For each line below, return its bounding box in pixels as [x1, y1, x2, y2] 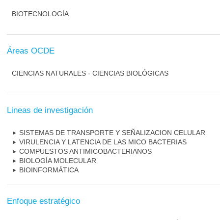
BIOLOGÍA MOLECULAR [19, 157, 96, 165]
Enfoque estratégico [7, 196, 80, 206]
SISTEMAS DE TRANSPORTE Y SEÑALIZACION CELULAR [19, 129, 205, 137]
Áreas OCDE [7, 46, 55, 55]
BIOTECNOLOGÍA [12, 10, 69, 18]
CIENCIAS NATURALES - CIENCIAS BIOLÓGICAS [12, 69, 168, 77]
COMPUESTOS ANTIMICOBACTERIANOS [19, 147, 152, 155]
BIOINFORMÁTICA [19, 166, 79, 174]
